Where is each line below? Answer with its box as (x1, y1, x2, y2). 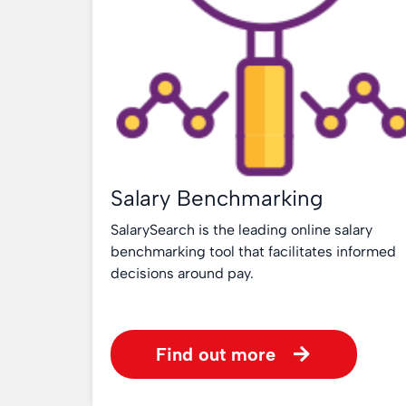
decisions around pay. (111, 265, 254, 282)
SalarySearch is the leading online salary (111, 221, 372, 238)
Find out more (156, 343, 275, 365)
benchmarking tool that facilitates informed (111, 243, 396, 260)
